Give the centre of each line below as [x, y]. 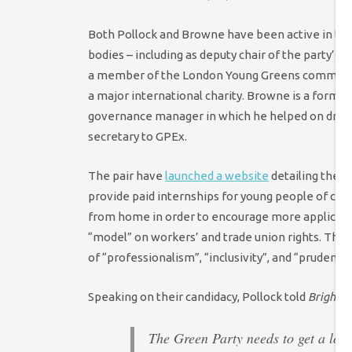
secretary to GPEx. [137, 136]
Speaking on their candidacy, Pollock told [198, 297]
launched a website [217, 175]
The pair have [126, 175]
